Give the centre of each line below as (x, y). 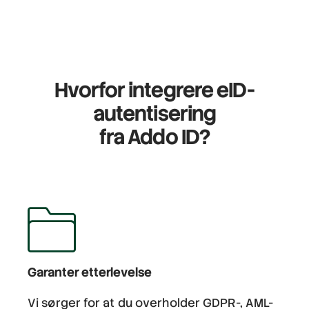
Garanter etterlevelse (90, 272)
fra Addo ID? (154, 137)
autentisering (154, 114)
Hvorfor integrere (136, 90)
